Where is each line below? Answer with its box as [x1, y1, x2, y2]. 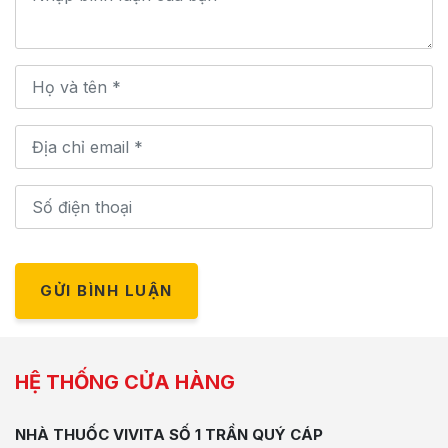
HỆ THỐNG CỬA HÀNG [15, 369, 235, 394]
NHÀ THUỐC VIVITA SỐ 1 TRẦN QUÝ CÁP [15, 424, 323, 444]
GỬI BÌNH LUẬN [40, 280, 173, 300]
